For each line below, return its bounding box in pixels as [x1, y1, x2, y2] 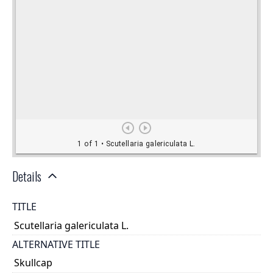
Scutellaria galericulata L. [14, 218, 129, 232]
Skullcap [14, 256, 53, 270]
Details [12, 167, 41, 186]
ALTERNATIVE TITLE [12, 237, 100, 251]
